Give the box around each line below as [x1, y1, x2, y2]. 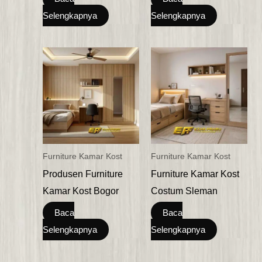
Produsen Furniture [42, 169, 123, 179]
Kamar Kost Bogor [42, 186, 119, 196]
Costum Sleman [151, 186, 218, 196]
